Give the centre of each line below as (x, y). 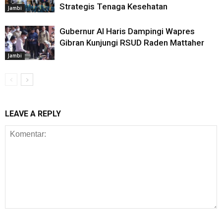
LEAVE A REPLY (33, 114)
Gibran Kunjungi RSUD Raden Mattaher (132, 43)
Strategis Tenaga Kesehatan (113, 7)
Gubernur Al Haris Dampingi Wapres (127, 31)
